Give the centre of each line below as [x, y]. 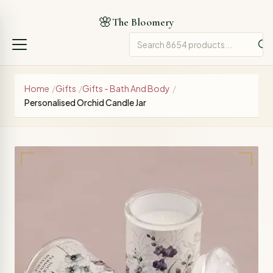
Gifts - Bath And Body [126, 88]
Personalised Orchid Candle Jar [85, 102]
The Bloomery [143, 22]
